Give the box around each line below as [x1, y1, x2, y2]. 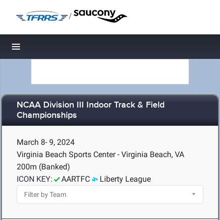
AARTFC [61, 174, 90, 184]
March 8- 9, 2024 [17, 137, 75, 147]
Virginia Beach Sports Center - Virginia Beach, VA [17, 150, 184, 159]
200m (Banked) [17, 162, 70, 171]
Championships [17, 110, 77, 121]
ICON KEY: [17, 174, 53, 184]
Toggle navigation [16, 44, 82, 55]
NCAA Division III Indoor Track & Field [17, 100, 165, 111]
